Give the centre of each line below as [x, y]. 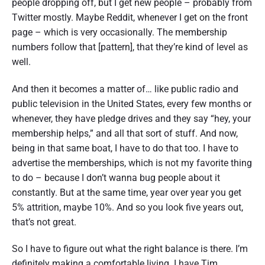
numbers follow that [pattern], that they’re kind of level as [130, 47]
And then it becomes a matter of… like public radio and [125, 89]
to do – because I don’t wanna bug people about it [116, 177]
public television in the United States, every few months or [132, 104]
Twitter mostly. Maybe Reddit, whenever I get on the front [130, 17]
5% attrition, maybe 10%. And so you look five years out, [127, 207]
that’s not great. [44, 222]
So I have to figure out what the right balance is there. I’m [130, 249]
